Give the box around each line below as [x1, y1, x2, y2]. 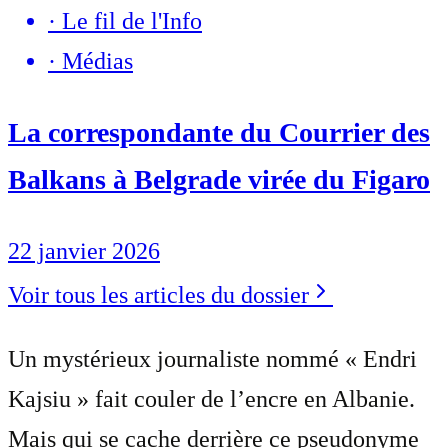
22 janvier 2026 [8, 237, 160, 264]
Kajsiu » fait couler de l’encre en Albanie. [8, 385, 415, 412]
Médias [62, 47, 133, 74]
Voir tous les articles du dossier [8, 281, 309, 308]
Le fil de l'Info [62, 7, 202, 34]
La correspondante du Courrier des [8, 116, 430, 148]
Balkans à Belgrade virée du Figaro [8, 163, 430, 195]
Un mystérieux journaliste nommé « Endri [8, 345, 417, 372]
